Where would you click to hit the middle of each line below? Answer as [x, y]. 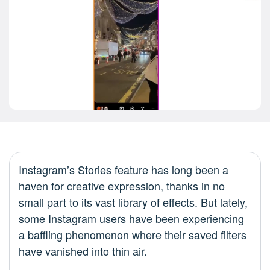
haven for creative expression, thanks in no [122, 186]
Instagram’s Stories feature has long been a [124, 170]
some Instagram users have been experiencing [131, 218]
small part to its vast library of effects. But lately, [133, 202]
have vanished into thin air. [83, 251]
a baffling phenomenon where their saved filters [133, 235]
